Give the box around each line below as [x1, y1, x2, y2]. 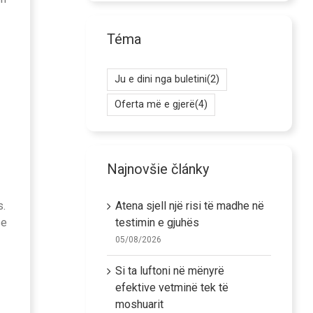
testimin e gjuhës [115, 215, 199, 229]
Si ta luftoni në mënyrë [115, 263, 224, 277]
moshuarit [115, 297, 163, 311]
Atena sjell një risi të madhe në [115, 198, 264, 212]
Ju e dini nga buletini [114, 73, 207, 86]
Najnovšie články [106, 161, 209, 178]
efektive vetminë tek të [115, 280, 228, 294]
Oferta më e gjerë [114, 99, 195, 111]
